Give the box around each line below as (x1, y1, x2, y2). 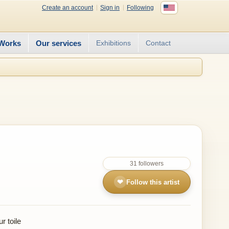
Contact (146, 39, 171, 47)
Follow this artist (126, 178, 179, 186)
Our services (36, 38, 81, 48)
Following (127, 4, 154, 11)
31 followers (130, 160, 164, 167)
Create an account (42, 4, 93, 11)
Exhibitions (96, 39, 131, 47)
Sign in (100, 4, 120, 11)
